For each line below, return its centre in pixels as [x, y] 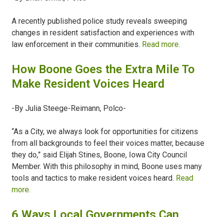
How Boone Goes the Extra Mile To [103, 70]
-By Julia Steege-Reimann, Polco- [69, 108]
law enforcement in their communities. [77, 45]
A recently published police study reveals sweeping [99, 21]
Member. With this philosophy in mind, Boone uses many [107, 167]
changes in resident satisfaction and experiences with [103, 33]
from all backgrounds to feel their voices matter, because [108, 143]
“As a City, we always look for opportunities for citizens [105, 132]
